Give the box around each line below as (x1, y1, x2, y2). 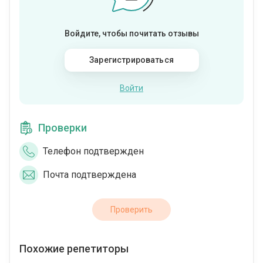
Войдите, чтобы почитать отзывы (64, 29, 199, 38)
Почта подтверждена (43, 169, 136, 180)
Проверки (38, 122, 87, 134)
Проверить (110, 205, 153, 214)
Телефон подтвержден (43, 146, 144, 157)
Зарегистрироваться (89, 55, 174, 65)
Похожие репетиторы (19, 242, 129, 255)
